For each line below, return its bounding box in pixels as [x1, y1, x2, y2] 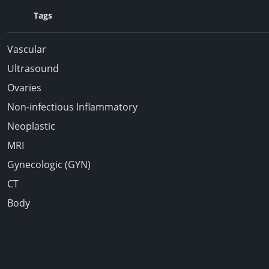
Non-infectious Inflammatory [7, 100, 138, 113]
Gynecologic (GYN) [7, 158, 91, 171]
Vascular [7, 43, 46, 56]
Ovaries [7, 81, 41, 94]
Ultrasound [7, 62, 59, 75]
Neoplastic [7, 119, 55, 133]
